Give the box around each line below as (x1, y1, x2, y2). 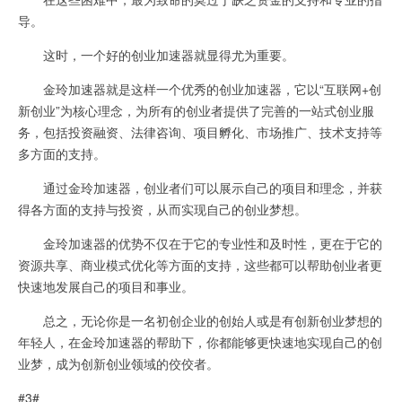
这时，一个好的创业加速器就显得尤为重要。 (18, 46, 294, 64)
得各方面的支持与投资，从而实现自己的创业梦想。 (18, 200, 307, 218)
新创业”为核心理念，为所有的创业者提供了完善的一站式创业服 (18, 101, 374, 119)
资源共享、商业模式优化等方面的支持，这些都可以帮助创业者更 (18, 256, 382, 274)
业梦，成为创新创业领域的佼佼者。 (18, 354, 219, 372)
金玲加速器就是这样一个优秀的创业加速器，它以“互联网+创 (18, 80, 381, 98)
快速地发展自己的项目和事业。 (18, 277, 194, 295)
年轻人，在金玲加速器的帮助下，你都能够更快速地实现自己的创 (18, 333, 382, 351)
